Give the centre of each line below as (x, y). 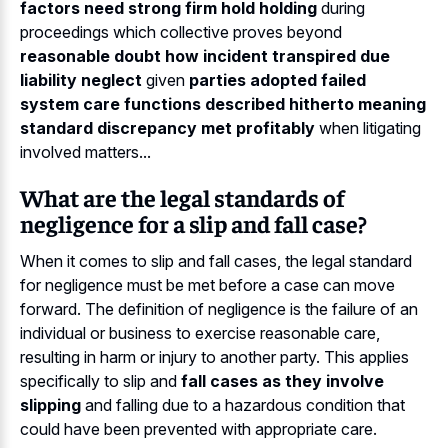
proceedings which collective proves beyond (181, 32)
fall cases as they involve (282, 380)
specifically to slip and (100, 380)
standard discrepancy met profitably (167, 128)
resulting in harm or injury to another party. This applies (214, 356)
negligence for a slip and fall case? (193, 223)
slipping (50, 404)
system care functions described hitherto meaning (223, 104)
